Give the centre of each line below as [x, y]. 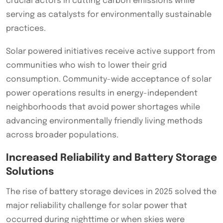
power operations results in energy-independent [102, 93]
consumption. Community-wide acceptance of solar [109, 79]
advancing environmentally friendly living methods [104, 121]
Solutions [30, 172]
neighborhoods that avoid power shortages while [103, 107]
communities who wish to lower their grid [86, 65]
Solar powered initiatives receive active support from [111, 51]
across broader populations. [62, 135]
